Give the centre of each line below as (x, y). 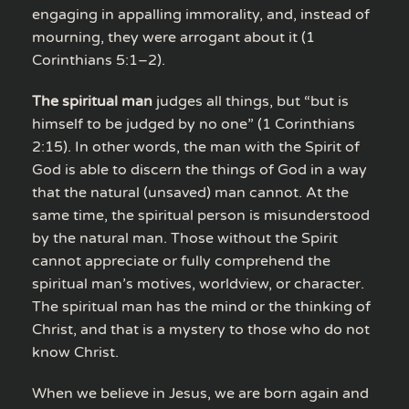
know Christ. (75, 352)
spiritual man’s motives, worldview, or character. (198, 283)
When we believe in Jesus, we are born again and (200, 393)
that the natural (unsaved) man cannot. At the (190, 192)
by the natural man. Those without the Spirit (185, 238)
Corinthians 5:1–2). (99, 60)
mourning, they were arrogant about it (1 (173, 37)
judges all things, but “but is (251, 101)
